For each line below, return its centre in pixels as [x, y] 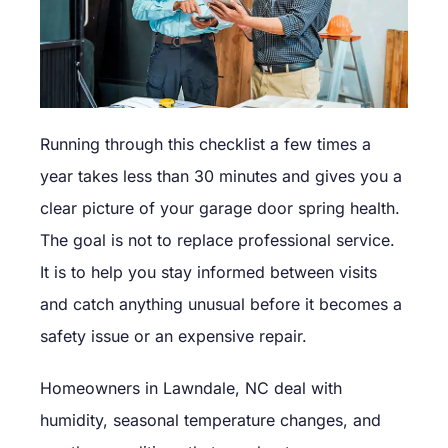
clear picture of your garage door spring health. [220, 208]
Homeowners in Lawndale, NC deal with [191, 388]
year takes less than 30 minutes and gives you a [221, 176]
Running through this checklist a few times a [205, 144]
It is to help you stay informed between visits [208, 272]
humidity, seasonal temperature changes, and [210, 420]
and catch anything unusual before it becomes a [221, 304]
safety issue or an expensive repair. [173, 336]
